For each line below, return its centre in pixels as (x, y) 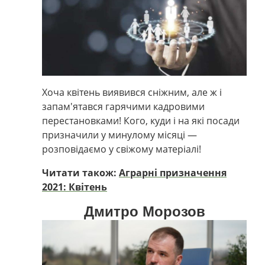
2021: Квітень (75, 187)
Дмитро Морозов (144, 211)
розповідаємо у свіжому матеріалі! (122, 149)
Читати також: (80, 173)
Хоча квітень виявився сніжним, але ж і (132, 92)
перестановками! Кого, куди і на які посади (141, 121)
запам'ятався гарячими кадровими (123, 106)
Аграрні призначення (173, 173)
